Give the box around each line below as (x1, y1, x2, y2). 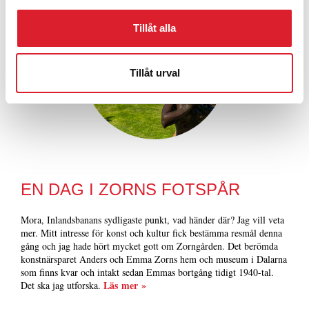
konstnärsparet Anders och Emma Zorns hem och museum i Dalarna (21, 252, 287, 266)
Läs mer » (103, 277, 146, 292)
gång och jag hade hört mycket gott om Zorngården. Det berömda (21, 239, 278, 252)
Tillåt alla (133, 21, 176, 34)
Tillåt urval (129, 67, 180, 79)
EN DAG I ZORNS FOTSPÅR (21, 179, 240, 199)
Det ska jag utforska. (21, 278, 103, 292)
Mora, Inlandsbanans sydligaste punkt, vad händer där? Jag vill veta (21, 212, 284, 226)
